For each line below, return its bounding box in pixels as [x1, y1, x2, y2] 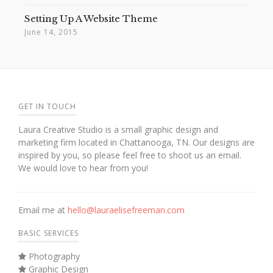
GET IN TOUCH [18, 101, 76, 112]
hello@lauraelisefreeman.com [68, 204, 185, 216]
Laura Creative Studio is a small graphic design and [18, 124, 218, 136]
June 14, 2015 [24, 27, 78, 38]
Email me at [18, 204, 68, 216]
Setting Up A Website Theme [24, 13, 158, 25]
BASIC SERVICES [18, 228, 79, 239]
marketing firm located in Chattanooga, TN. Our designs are [18, 136, 255, 149]
